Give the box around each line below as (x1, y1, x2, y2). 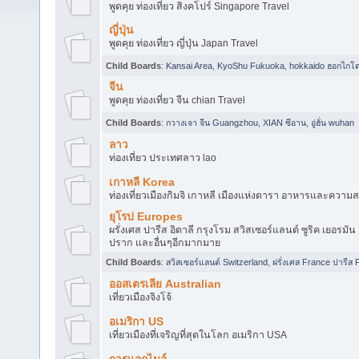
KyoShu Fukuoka (217, 60, 284, 71)
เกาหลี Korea (108, 175, 175, 188)
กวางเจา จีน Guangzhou (166, 117, 258, 127)
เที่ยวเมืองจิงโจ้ (108, 291, 171, 303)
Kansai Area (166, 60, 212, 71)
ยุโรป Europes (108, 210, 183, 223)
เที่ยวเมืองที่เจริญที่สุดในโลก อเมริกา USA (108, 329, 287, 341)
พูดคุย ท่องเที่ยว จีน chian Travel (108, 94, 245, 106)
